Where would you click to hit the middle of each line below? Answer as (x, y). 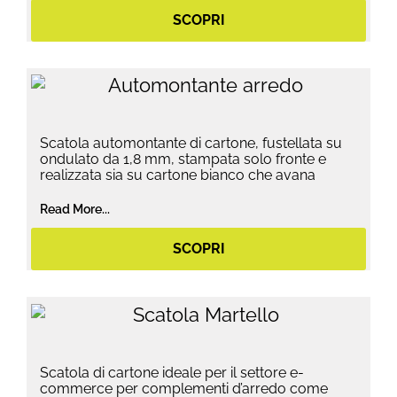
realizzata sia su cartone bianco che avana (178, 175)
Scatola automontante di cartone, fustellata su (191, 144)
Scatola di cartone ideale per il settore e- (172, 372)
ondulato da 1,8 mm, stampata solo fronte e (183, 160)
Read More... (75, 209)
